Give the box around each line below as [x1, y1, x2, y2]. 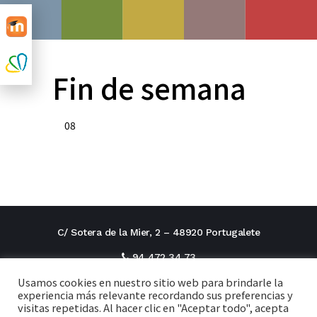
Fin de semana [52, 67, 246, 108]
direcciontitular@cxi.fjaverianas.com [79, 276, 248, 287]
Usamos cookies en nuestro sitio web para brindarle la [18, 275, 283, 289]
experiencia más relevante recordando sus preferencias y [18, 287, 293, 302]
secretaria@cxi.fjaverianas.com [91, 301, 236, 312]
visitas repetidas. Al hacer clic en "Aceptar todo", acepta [18, 300, 289, 315]
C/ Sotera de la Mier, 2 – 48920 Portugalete [57, 226, 260, 238]
